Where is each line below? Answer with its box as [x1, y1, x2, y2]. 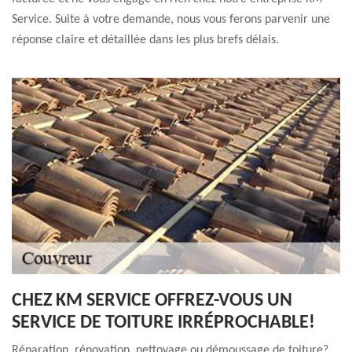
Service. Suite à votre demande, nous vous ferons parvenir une [12, 13, 330, 26]
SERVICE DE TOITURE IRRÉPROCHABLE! [12, 313, 315, 332]
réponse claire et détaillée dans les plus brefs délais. [12, 34, 279, 46]
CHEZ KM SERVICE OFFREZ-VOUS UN [12, 291, 292, 310]
